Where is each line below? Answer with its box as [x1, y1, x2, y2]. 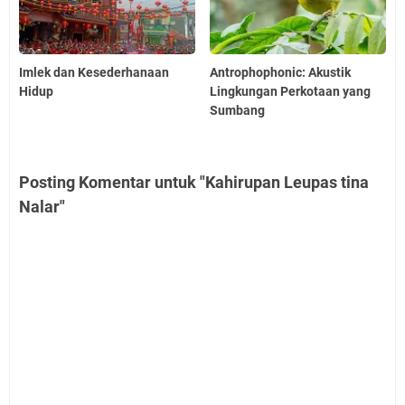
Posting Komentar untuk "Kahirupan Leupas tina [19, 172, 369, 192]
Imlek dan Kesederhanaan [19, 64, 169, 80]
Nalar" [19, 196, 65, 216]
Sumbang [210, 102, 266, 118]
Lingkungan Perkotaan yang [210, 83, 372, 99]
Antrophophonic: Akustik [210, 64, 352, 80]
